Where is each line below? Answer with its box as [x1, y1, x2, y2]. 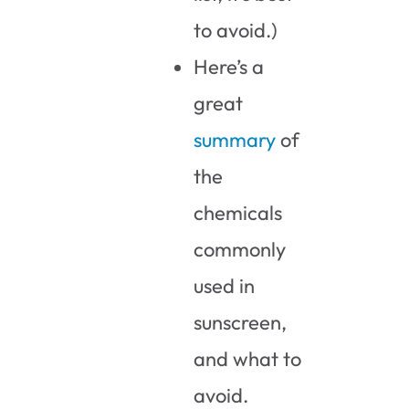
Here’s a [194, 53, 265, 79]
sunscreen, [194, 309, 288, 335]
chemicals [194, 199, 283, 225]
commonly [194, 236, 287, 262]
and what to [194, 345, 302, 372]
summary [194, 126, 277, 152]
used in [194, 272, 256, 299]
